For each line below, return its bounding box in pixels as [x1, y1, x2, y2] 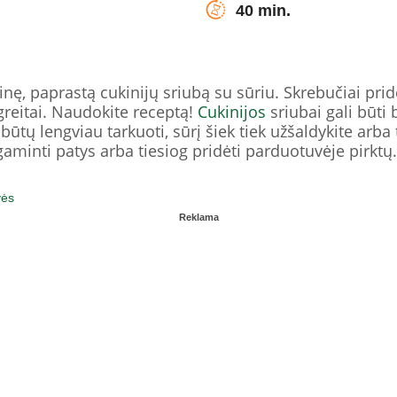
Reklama [178, 211, 219, 222]
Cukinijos [198, 100, 266, 122]
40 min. [236, 2, 291, 19]
